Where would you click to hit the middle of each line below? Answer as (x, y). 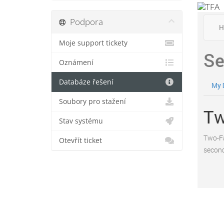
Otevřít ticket (80, 140)
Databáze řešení (86, 82)
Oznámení (76, 62)
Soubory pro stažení (92, 101)
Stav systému (81, 121)
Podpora (84, 22)
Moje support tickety (93, 43)
